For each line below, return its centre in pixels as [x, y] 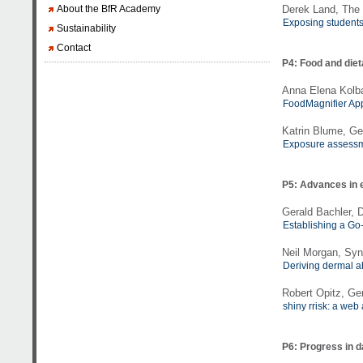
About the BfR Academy [109, 9]
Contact [74, 47]
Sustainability [87, 28]
